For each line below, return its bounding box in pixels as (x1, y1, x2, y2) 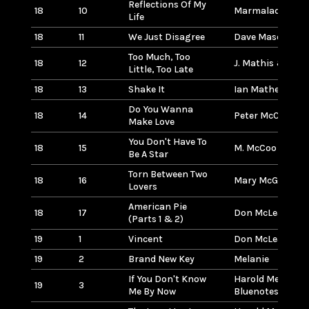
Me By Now (128, 285, 176, 297)
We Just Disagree (128, 30, 205, 43)
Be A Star (128, 148, 168, 160)
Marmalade (233, 4, 285, 17)
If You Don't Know (128, 272, 206, 285)
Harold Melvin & (233, 272, 307, 285)
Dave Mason (233, 30, 288, 43)
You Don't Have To (128, 135, 207, 148)
